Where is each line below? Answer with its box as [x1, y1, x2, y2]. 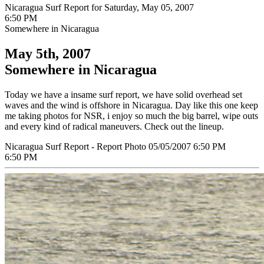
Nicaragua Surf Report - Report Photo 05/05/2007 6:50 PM [5, 141, 226, 151]
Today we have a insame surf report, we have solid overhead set [5, 89, 242, 100]
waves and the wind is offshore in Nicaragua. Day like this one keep [5, 100, 258, 110]
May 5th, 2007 [5, 45, 91, 61]
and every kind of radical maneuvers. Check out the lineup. [5, 121, 224, 131]
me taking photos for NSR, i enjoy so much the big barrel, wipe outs [5, 110, 258, 121]
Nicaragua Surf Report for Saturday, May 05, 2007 [5, 2, 194, 12]
